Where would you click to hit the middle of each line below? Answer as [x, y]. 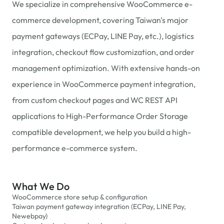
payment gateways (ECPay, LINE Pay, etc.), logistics [103, 36]
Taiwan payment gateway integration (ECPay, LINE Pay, [99, 206]
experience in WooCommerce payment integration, [104, 84]
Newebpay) [30, 216]
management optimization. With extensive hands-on [106, 68]
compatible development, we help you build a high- [101, 132]
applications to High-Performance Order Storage [100, 116]
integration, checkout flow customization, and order [103, 52]
